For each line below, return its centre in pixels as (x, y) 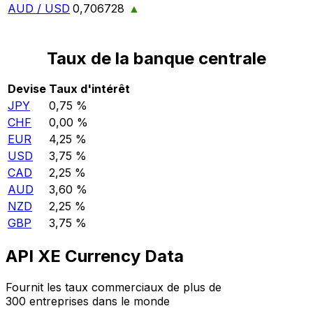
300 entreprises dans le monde (88, 301)
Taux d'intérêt (89, 88)
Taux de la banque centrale (156, 58)
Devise (27, 88)
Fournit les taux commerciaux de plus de (114, 287)
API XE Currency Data (95, 256)
